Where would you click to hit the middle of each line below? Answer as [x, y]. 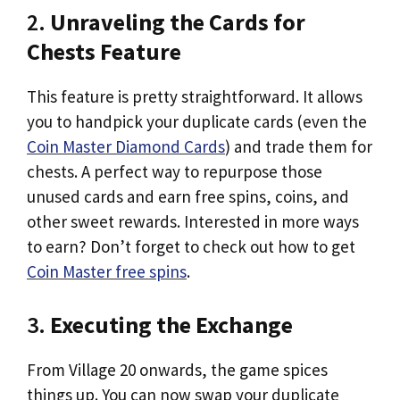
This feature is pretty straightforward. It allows [195, 96]
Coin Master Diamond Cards [126, 146]
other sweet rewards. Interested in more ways [193, 221]
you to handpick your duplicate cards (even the [197, 121]
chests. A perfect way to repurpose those [175, 171]
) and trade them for [299, 146]
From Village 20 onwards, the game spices [177, 369]
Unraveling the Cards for [178, 22]
